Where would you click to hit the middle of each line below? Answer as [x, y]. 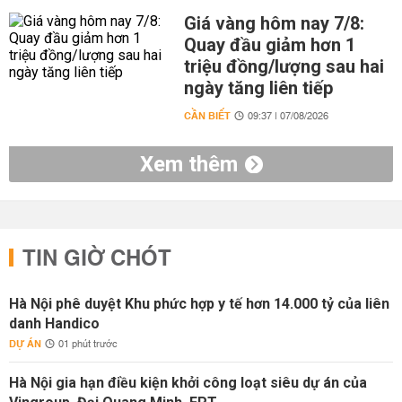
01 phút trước [88, 345]
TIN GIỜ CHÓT [97, 259]
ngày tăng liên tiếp [258, 88]
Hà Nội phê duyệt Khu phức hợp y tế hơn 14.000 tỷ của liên [199, 304]
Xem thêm [188, 164]
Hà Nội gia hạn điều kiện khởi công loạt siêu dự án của [188, 383]
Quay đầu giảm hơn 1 [269, 45]
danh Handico [54, 323]
